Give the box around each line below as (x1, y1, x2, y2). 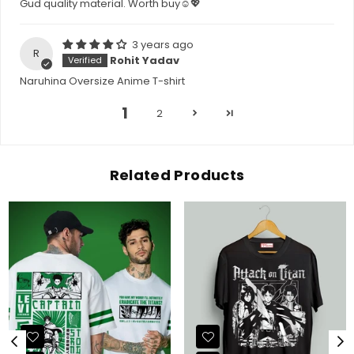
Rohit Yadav (109, 52, 179, 68)
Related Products (109, 164, 245, 185)
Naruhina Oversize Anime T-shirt (20, 73, 185, 88)
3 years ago (131, 37, 194, 53)
